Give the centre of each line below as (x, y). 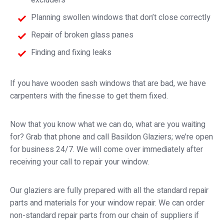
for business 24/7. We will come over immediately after (106, 150)
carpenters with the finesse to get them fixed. (89, 96)
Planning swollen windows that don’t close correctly (121, 18)
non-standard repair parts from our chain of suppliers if (104, 216)
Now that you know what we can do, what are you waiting (108, 125)
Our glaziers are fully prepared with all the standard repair (109, 191)
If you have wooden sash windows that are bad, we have (108, 84)
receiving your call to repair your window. (79, 162)
